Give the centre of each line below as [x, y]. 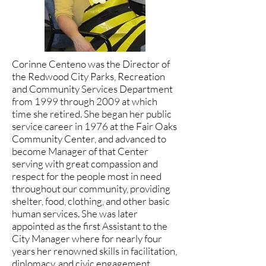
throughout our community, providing [91, 189]
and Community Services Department [92, 89]
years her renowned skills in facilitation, [94, 251]
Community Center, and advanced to [89, 139]
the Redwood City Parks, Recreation [88, 76]
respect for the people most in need [87, 176]
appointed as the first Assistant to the [90, 226]
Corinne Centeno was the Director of [91, 64]
